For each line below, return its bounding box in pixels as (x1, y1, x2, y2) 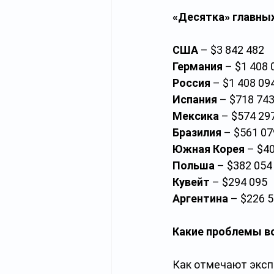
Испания (172, 93, 217, 106)
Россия (172, 76, 210, 89)
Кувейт (172, 176, 210, 188)
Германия (172, 60, 223, 73)
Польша (172, 159, 217, 172)
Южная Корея (172, 143, 245, 155)
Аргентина (172, 192, 228, 205)
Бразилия (172, 126, 221, 139)
